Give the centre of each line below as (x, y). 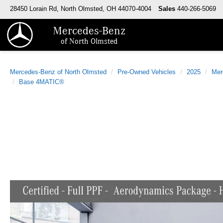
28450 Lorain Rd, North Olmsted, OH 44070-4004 (81, 9)
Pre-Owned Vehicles (147, 72)
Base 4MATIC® (42, 82)
